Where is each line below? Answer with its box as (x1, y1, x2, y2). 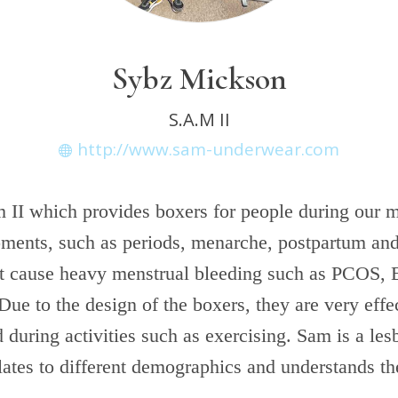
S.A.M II (168, 107, 230, 131)
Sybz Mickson (111, 60, 287, 98)
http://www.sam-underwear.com (77, 138, 339, 161)
